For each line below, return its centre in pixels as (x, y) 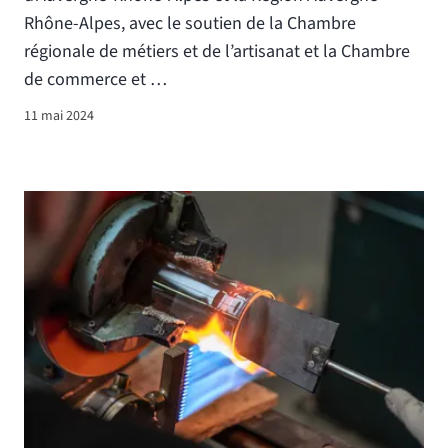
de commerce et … (95, 79)
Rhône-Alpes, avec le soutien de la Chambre (190, 23)
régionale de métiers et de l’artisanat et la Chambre (217, 51)
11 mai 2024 (59, 115)
